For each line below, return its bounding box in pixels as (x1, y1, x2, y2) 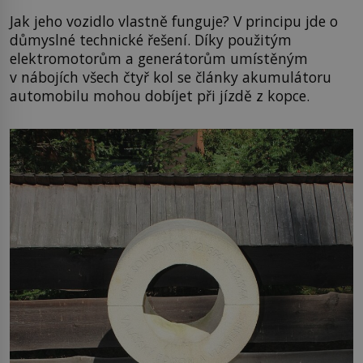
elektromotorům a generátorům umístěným (10, 49, 308, 69)
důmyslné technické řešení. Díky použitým (10, 30, 292, 50)
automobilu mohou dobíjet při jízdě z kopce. (10, 86, 310, 106)
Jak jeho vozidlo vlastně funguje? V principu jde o (10, 11, 338, 32)
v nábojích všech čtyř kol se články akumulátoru (10, 67, 331, 88)
